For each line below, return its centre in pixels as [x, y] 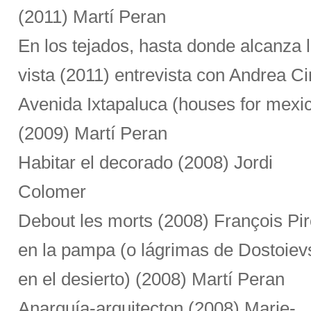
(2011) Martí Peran [92, 17]
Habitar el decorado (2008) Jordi [145, 162]
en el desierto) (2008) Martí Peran [151, 279]
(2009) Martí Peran [93, 133]
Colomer [52, 192]
